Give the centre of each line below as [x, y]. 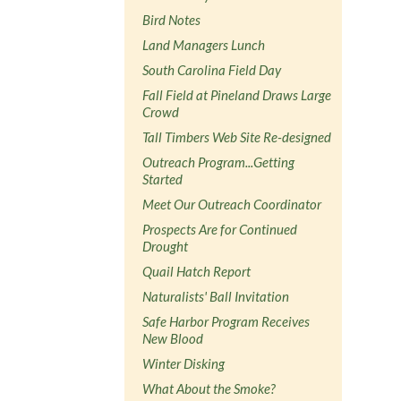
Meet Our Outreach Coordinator [232, 204]
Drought [166, 246]
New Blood [173, 338]
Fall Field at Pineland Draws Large [237, 94]
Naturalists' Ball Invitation [216, 296]
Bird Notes [172, 19]
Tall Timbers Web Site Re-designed [237, 137]
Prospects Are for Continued [220, 229]
